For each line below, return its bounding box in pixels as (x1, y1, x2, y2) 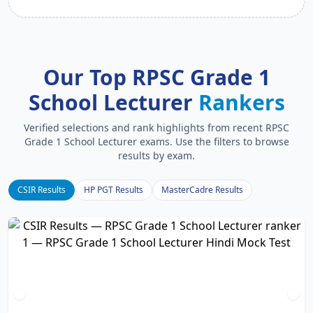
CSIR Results (17, 184, 66, 196)
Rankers (198, 88, 285, 117)
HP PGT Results (84, 184, 143, 196)
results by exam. (118, 149, 195, 162)
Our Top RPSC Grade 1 (43, 63, 270, 92)
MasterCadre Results (161, 184, 243, 196)
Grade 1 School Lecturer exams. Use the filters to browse (24, 135, 289, 148)
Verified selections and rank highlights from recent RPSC (24, 121, 289, 134)
